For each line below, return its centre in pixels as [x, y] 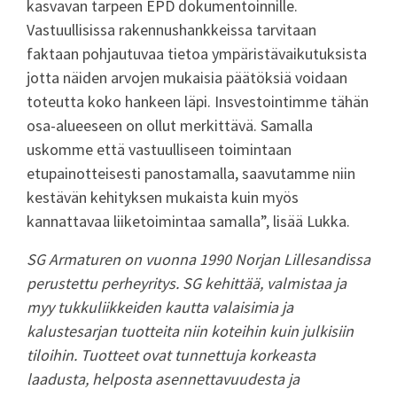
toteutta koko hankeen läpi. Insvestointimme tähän [198, 102]
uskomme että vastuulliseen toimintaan [159, 150]
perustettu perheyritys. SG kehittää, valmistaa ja [187, 284]
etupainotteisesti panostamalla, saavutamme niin [191, 174]
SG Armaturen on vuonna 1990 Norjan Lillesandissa [198, 260]
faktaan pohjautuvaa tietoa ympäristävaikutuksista [197, 54]
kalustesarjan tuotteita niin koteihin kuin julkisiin [190, 331]
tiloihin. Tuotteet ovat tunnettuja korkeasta [171, 355]
